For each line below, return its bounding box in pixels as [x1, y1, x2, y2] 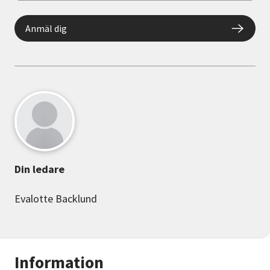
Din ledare [14, 162, 64, 177]
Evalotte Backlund [14, 192, 97, 206]
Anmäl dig [25, 22, 67, 35]
